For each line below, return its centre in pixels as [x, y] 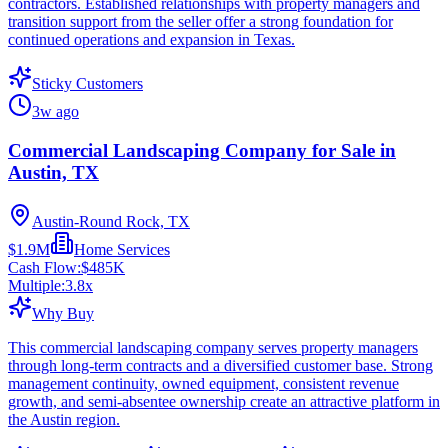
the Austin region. [64, 419]
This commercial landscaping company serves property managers [213, 347]
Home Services [122, 249]
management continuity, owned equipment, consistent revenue [203, 383]
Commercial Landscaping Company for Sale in [202, 150]
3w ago [55, 112]
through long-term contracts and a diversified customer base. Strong [220, 365]
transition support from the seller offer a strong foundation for [200, 22]
